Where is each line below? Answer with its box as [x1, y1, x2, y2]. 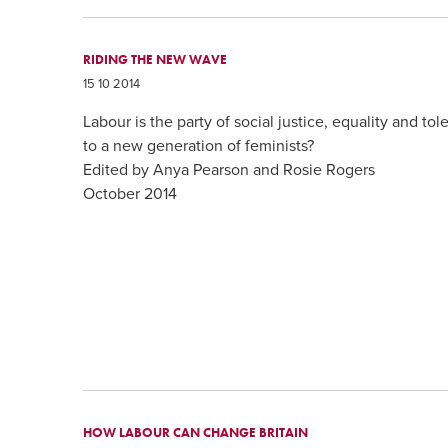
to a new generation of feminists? [83, 136, 315, 157]
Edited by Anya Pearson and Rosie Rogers [83, 160, 376, 181]
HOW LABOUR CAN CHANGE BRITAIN [83, 423, 309, 441]
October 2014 [83, 184, 178, 205]
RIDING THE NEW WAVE [83, 50, 228, 68]
